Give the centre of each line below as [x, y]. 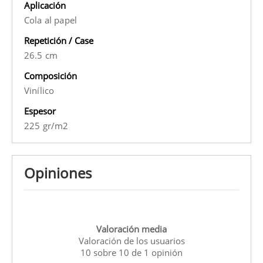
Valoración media [131, 229]
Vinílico [39, 90]
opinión [166, 253]
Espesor [40, 111]
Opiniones [58, 173]
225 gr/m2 [46, 125]
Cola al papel [50, 20]
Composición [50, 75]
